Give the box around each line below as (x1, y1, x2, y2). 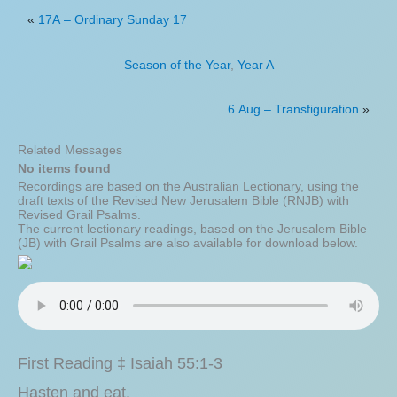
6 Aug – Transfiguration (227, 102, 359, 116)
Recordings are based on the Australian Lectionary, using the (18, 179, 359, 193)
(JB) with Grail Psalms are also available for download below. (18, 236, 358, 250)
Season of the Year (123, 58, 230, 72)
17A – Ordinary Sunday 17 (38, 12, 188, 27)
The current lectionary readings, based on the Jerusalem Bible (18, 222, 367, 236)
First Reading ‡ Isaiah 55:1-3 (18, 354, 222, 372)
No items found (18, 161, 111, 175)
